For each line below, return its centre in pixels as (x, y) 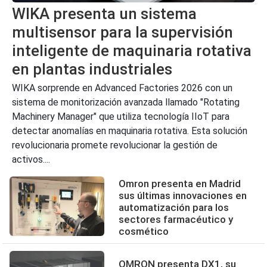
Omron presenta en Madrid (180, 184)
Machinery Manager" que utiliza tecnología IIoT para (121, 117)
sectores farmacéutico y (176, 219)
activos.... (31, 159)
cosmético (144, 231)
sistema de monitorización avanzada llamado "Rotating (126, 102)
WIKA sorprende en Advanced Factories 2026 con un (122, 88)
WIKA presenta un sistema (104, 14)
